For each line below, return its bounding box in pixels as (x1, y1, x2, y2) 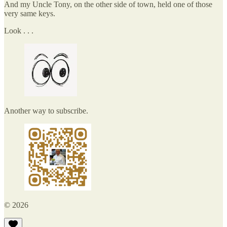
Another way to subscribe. (4, 106, 88, 116)
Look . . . (4, 26, 33, 35)
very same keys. (4, 9, 55, 18)
